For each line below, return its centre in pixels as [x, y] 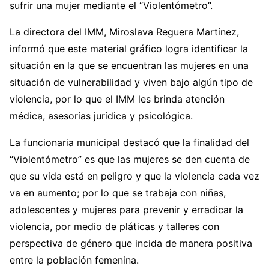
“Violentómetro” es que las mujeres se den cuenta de [130, 159]
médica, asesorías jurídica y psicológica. [101, 116]
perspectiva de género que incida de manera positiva [131, 243]
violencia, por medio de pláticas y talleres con [114, 226]
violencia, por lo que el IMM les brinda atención [117, 99]
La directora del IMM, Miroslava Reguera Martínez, [124, 32]
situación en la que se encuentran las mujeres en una [129, 65]
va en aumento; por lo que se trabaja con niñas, [118, 193]
